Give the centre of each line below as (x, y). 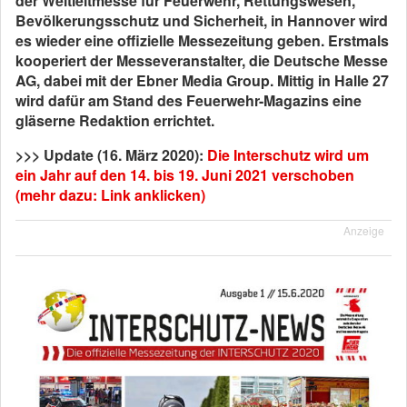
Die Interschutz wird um (288, 155)
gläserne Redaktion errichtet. (115, 120)
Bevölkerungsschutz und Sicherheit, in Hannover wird (202, 20)
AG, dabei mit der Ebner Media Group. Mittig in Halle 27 (202, 80)
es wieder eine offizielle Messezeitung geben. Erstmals (202, 40)
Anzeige (364, 230)
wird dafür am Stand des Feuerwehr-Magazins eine (189, 100)
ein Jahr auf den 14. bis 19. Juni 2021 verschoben (185, 175)
